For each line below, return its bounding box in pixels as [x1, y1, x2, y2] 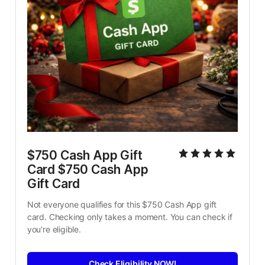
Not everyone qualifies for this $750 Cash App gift [27, 199, 217, 210]
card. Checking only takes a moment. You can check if [27, 212, 232, 222]
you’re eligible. [27, 224, 81, 235]
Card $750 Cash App [27, 162, 148, 177]
